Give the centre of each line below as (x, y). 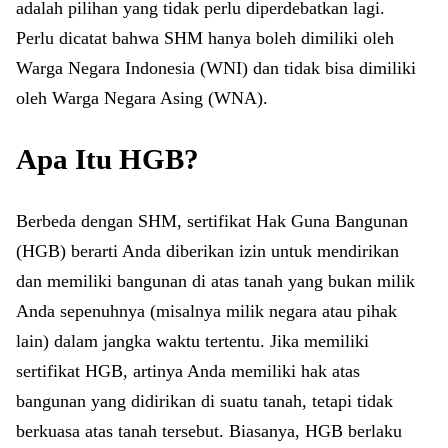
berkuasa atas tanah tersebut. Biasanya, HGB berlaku (209, 431)
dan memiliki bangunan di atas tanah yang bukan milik (215, 281)
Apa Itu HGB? (107, 159)
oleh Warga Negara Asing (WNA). (144, 98)
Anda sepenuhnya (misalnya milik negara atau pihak (206, 311)
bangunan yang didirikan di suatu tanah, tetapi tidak (204, 401)
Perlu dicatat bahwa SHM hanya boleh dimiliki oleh (205, 38)
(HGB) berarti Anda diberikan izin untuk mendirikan (207, 251)
